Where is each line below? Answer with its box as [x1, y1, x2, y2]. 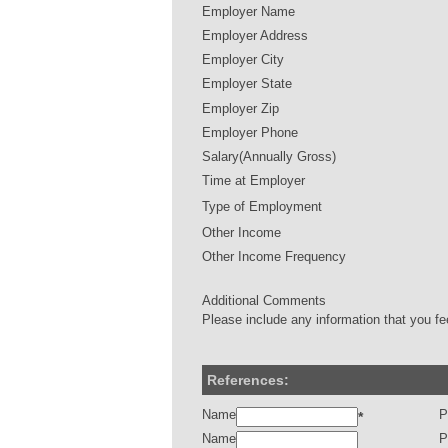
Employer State [202, 75, 292, 91]
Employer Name [202, 3, 295, 19]
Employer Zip [202, 100, 279, 116]
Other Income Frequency [202, 248, 346, 264]
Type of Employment [202, 198, 322, 214]
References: [207, 371, 289, 388]
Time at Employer [202, 172, 305, 188]
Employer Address [202, 27, 308, 43]
